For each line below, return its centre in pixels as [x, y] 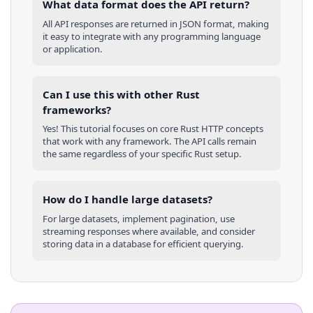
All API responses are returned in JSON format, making [156, 23]
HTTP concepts [231, 129]
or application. [73, 49]
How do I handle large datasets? [128, 199]
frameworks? [77, 109]
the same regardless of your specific [118, 154]
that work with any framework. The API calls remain [150, 141]
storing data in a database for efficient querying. [143, 243]
